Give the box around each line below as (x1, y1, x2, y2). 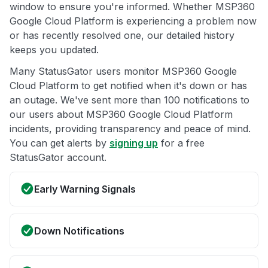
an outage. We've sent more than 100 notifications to (10, 94, 249, 106)
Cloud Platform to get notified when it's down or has (10, 80, 247, 92)
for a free (158, 137, 205, 150)
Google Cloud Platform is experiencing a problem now (10, 15, 257, 28)
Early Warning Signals (34, 183, 136, 196)
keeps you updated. (10, 44, 99, 56)
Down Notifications (34, 225, 124, 237)
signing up (109, 137, 158, 150)
